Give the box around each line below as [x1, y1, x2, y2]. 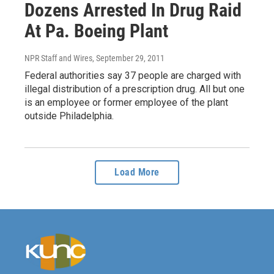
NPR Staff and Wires [24, 53, 92, 64]
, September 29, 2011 [92, 53, 165, 64]
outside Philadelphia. [24, 110, 114, 122]
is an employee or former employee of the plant [24, 97, 228, 109]
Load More [114, 166, 160, 179]
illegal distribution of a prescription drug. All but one [24, 83, 245, 95]
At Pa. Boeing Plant [24, 20, 168, 42]
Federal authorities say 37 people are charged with [24, 70, 241, 82]
